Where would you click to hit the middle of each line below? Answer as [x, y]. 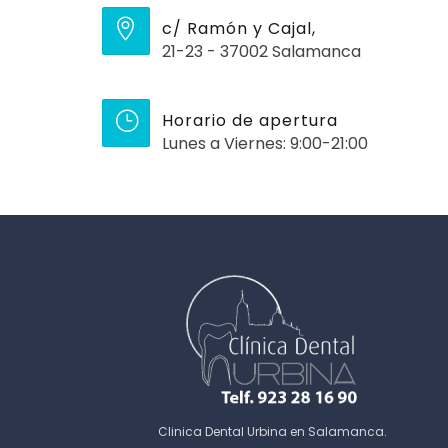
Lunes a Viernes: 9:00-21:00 [265, 144]
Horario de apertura [250, 121]
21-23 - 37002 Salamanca [261, 52]
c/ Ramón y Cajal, [239, 29]
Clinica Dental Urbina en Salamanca [270, 432]
